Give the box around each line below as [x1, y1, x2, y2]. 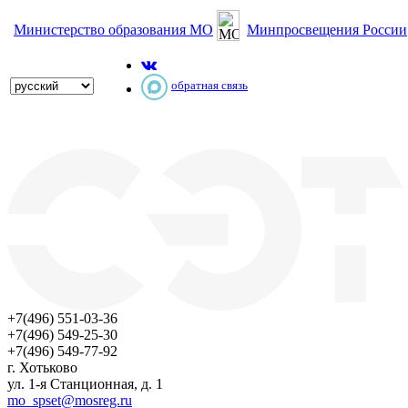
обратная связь [171, 78, 248, 92]
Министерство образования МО [14, 22, 213, 37]
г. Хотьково [7, 359, 77, 375]
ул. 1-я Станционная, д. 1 [7, 375, 163, 392]
